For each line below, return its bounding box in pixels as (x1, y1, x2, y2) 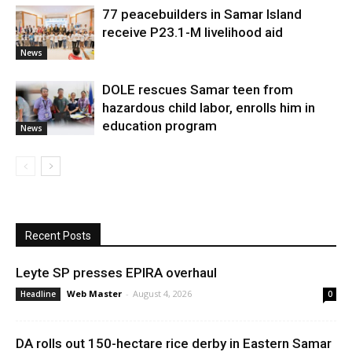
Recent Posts (25, 229, 91, 242)
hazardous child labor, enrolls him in (102, 99, 315, 115)
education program (102, 117, 217, 134)
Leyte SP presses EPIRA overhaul (16, 264, 217, 280)
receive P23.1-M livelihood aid (102, 24, 283, 40)
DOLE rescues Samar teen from (102, 81, 293, 97)
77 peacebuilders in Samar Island (102, 5, 302, 22)
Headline (20, 288, 56, 299)
